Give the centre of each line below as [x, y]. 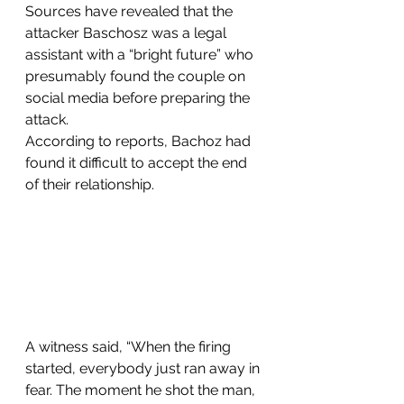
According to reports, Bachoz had [140, 141]
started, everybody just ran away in [144, 368]
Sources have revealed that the [131, 11]
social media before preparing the [139, 97]
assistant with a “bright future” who [141, 54]
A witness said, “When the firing [130, 346]
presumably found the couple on [137, 76]
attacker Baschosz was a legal [128, 32]
